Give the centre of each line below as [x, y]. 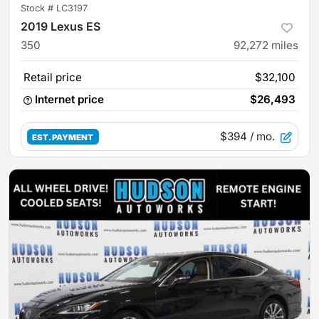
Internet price [69, 99]
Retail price [53, 77]
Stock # [38, 8]
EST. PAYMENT [63, 137]
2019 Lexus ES [61, 26]
